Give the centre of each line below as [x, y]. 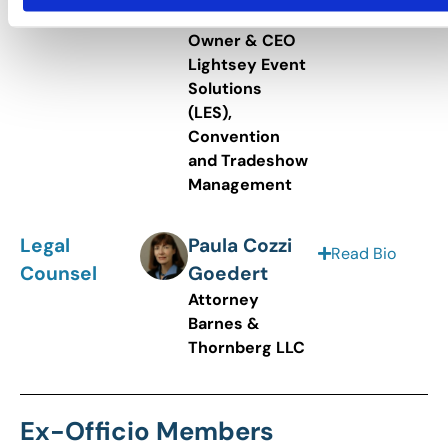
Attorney [223, 299]
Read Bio [363, 253]
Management [240, 185]
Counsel [58, 273]
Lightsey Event [247, 65]
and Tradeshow [248, 161]
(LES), [210, 113]
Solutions [225, 89]
